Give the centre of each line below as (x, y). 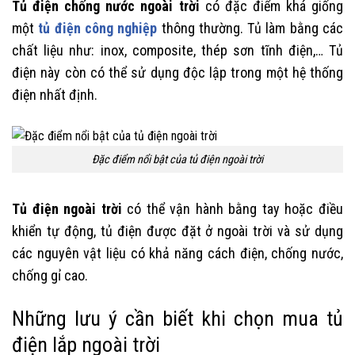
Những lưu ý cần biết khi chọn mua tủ (177, 318)
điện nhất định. (55, 95)
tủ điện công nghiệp (98, 29)
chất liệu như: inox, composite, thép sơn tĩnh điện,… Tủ (177, 51)
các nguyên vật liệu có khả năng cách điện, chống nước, (177, 254)
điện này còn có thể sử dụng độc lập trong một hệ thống (177, 73)
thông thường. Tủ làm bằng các (250, 29)
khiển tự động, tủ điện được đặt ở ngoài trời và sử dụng (177, 231)
